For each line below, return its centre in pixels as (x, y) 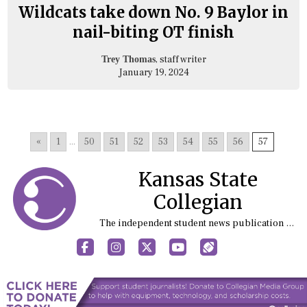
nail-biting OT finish (153, 32)
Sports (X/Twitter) (258, 246)
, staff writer (181, 59)
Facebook (112, 246)
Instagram (146, 246)
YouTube (206, 246)
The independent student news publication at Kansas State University (290, 223)
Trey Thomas (128, 59)
